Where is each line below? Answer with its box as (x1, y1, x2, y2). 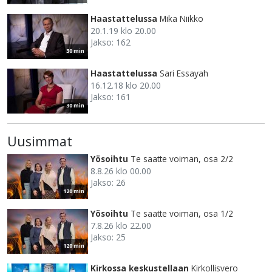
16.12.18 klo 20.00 (90, 80, 161, 92)
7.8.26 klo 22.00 (90, 220, 151, 232)
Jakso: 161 (90, 91, 131, 103)
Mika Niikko (160, 13, 203, 25)
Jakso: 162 (90, 36, 131, 49)
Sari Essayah (160, 67, 208, 80)
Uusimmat (7, 132, 72, 151)
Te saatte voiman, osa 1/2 (131, 208, 233, 220)
